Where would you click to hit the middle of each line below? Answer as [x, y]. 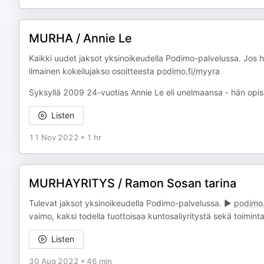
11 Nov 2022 [54, 137]
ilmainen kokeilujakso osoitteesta [93, 71]
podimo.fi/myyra [188, 71]
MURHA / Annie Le [80, 38]
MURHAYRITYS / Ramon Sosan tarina [133, 183]
